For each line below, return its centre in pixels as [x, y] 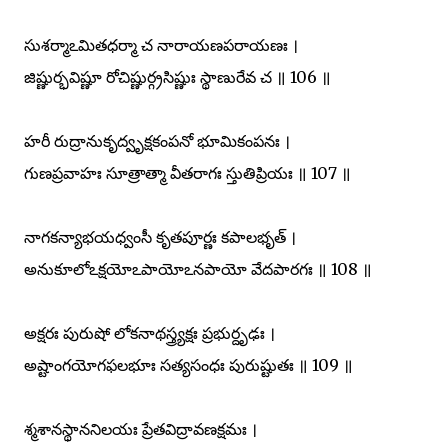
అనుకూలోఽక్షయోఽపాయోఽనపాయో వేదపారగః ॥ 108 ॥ [198, 268]
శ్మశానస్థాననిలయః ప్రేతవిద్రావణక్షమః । [140, 428]
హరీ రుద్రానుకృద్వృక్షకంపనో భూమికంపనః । [157, 140]
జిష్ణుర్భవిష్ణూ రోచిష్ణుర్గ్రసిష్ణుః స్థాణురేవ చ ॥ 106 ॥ [177, 76]
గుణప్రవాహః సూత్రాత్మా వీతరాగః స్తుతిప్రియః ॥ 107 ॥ [187, 172]
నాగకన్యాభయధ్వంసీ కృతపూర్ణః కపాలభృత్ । [160, 236]
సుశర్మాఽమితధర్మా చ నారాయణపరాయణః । [161, 44]
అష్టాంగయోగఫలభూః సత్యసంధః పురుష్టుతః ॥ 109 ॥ [188, 364]
